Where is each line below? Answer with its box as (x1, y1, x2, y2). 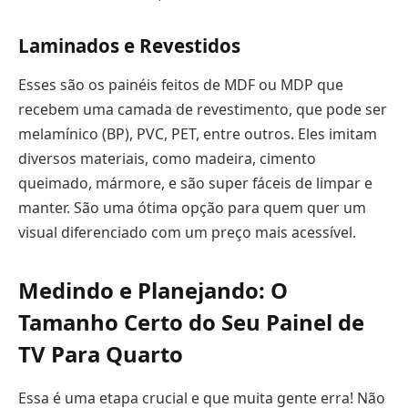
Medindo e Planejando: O (18, 275, 288, 306)
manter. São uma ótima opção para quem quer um (18, 197, 366, 218)
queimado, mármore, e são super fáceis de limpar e (18, 172, 372, 193)
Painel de (266, 307, 364, 338)
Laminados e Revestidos (18, 32, 240, 58)
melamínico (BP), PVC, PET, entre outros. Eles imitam (18, 123, 377, 144)
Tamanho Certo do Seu (18, 307, 266, 338)
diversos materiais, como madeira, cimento (18, 148, 316, 168)
